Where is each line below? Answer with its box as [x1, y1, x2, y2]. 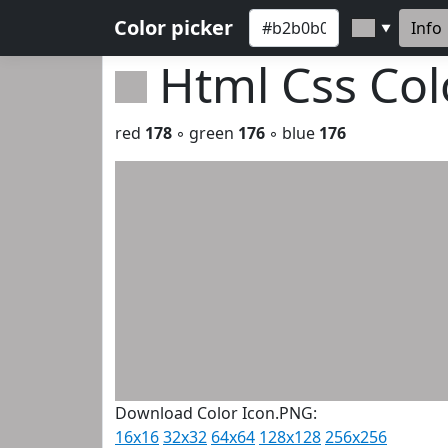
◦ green [172, 122, 238, 144]
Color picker [114, 14, 233, 41]
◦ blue [265, 122, 319, 144]
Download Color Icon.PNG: [115, 402, 317, 424]
